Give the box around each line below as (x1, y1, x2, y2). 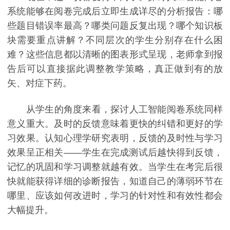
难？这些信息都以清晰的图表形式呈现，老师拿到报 (7, 49, 223, 60)
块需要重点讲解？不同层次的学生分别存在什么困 (7, 34, 223, 45)
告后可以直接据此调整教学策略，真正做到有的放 (7, 63, 223, 74)
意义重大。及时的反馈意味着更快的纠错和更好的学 (7, 119, 223, 129)
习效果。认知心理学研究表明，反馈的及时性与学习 (7, 133, 223, 144)
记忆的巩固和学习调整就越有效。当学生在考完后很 (7, 162, 223, 172)
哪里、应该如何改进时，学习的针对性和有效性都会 (7, 190, 223, 201)
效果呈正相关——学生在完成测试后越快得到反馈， (7, 147, 223, 158)
